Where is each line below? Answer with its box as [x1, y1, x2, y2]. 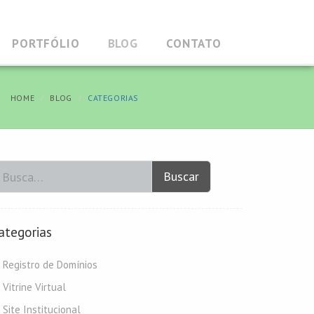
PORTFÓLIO [11, 36, 80, 51]
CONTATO [166, 36, 221, 51]
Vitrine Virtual [3, 280, 66, 294]
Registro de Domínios [3, 258, 97, 271]
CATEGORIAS [88, 92, 139, 103]
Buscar [163, 168, 199, 184]
